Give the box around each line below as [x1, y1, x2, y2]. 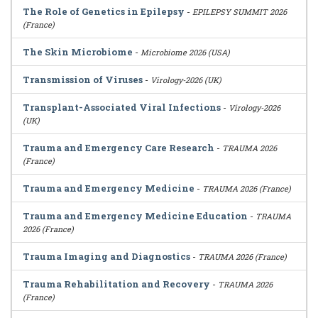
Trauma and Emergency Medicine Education [23, 209, 248, 222]
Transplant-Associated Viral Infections [23, 101, 221, 114]
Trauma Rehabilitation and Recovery [23, 278, 210, 290]
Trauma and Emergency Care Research [23, 141, 214, 154]
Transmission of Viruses [23, 73, 143, 86]
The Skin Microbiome [23, 45, 133, 58]
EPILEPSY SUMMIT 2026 [192, 6, 287, 17]
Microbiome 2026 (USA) [141, 47, 230, 57]
